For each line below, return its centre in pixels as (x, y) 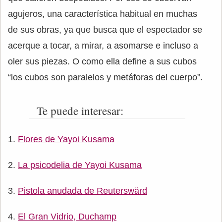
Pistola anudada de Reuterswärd (83, 191)
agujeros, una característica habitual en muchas (103, 14)
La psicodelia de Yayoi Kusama (80, 165)
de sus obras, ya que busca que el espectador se (105, 30)
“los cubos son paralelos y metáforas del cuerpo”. (105, 78)
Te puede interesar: (80, 111)
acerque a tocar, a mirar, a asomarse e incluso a (103, 46)
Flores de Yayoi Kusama (66, 139)
